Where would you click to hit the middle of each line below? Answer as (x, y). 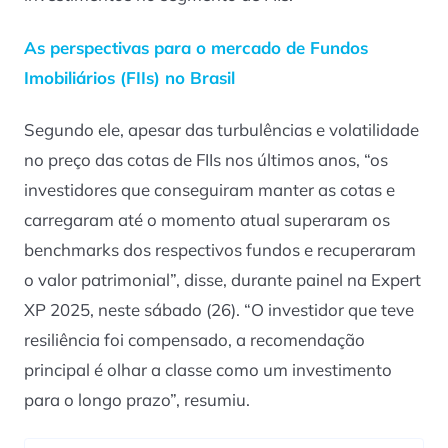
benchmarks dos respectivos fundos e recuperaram (220, 250)
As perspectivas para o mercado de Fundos (196, 47)
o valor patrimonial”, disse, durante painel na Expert (222, 280)
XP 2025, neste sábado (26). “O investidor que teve (219, 310)
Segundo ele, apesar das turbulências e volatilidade (221, 130)
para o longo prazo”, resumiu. (137, 400)
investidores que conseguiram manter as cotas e (209, 190)
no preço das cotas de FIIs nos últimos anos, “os (206, 160)
